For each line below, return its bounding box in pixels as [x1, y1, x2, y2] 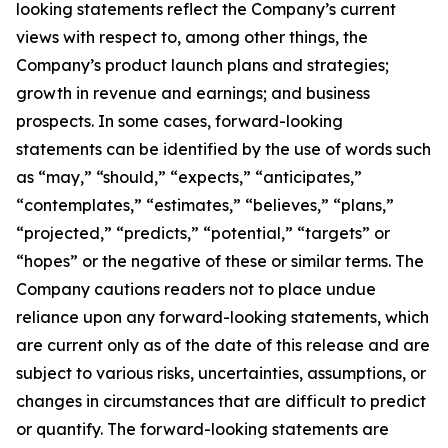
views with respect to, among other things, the [16, 26, 368, 47]
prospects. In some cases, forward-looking [16, 110, 343, 131]
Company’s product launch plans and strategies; [16, 54, 389, 75]
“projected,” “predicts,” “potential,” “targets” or [16, 222, 390, 243]
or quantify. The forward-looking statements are [16, 418, 389, 439]
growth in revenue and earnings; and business [16, 82, 370, 103]
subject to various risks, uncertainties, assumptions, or [16, 362, 426, 383]
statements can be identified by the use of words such [16, 138, 431, 159]
